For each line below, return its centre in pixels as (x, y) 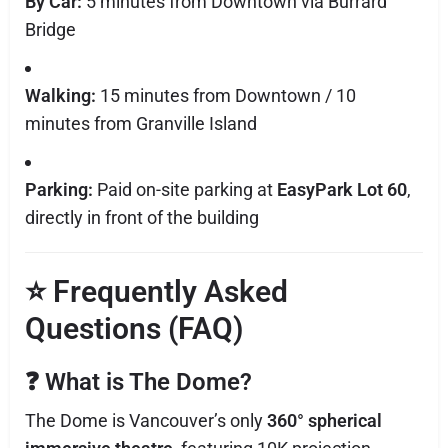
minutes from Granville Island (141, 123)
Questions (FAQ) (134, 328)
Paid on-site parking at (185, 189)
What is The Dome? (148, 382)
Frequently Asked (170, 291)
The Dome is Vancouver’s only (146, 420)
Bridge (50, 29)
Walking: (60, 95)
